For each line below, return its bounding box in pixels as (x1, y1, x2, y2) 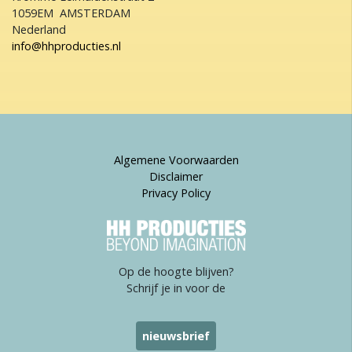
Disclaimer (149, 169, 203, 184)
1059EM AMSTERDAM (12, 5, 130, 20)
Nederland (12, 22, 66, 37)
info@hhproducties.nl (12, 38, 121, 53)
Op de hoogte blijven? (118, 264, 234, 280)
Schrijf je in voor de (126, 280, 225, 296)
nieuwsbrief (142, 328, 210, 344)
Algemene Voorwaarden (113, 152, 239, 167)
